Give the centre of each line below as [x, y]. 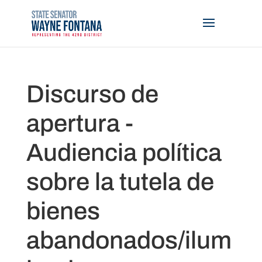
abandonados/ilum [129, 240]
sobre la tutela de [120, 182]
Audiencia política [124, 153]
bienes [63, 211]
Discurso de [92, 94]
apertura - [80, 123]
